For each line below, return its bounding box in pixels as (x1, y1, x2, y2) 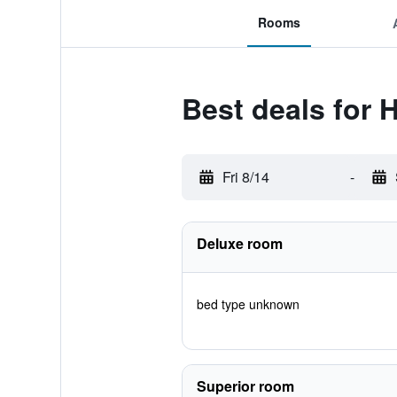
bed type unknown (196, 295, 300, 313)
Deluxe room (196, 233, 283, 253)
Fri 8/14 (222, 167, 269, 187)
